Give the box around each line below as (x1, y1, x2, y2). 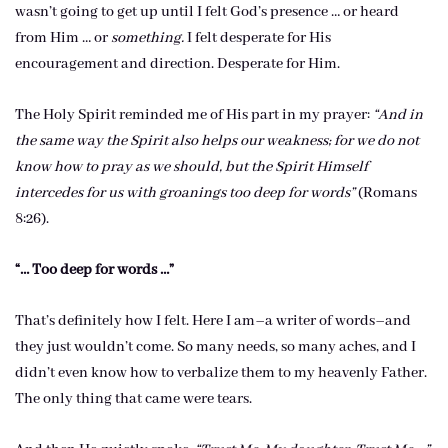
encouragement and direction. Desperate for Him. (15, 55, 340, 73)
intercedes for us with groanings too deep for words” (15, 184, 355, 202)
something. (111, 29, 187, 47)
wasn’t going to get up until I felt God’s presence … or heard (15, 3, 399, 21)
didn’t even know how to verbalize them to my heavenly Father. (15, 364, 427, 382)
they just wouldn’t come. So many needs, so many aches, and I (15, 338, 416, 356)
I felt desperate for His (187, 29, 331, 47)
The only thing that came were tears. (15, 390, 252, 408)
